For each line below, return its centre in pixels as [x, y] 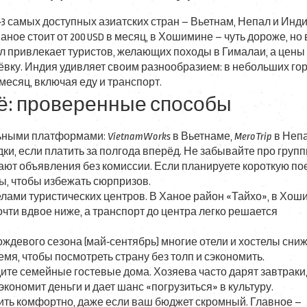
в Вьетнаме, [202, 137]
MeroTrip [253, 137]
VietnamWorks [139, 137]
